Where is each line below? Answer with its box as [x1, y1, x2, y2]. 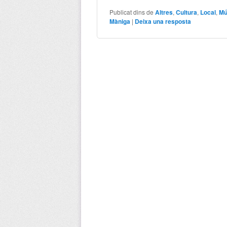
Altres [155, 7, 173, 17]
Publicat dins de [109, 7, 154, 16]
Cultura [176, 7, 198, 17]
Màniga [109, 16, 131, 26]
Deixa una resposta [135, 16, 192, 26]
